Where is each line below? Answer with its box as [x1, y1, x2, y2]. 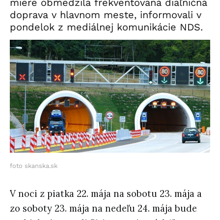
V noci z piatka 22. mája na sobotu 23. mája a [10, 188, 202, 199]
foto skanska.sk [10, 162, 57, 169]
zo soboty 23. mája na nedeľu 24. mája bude [10, 202, 197, 214]
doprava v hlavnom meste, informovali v [10, 8, 201, 21]
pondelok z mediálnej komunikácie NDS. [10, 21, 203, 33]
